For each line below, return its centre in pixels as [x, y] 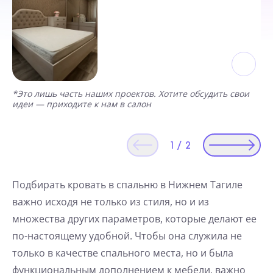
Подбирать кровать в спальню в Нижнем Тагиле [127, 185]
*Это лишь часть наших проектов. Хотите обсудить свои [131, 94]
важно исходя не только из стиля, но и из [111, 202]
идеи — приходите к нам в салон [82, 104]
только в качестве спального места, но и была [123, 253]
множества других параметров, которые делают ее [134, 219]
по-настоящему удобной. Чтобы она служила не [127, 236]
